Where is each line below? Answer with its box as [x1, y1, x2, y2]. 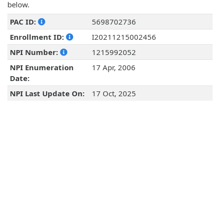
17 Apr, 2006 [91, 62, 136, 73]
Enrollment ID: [9, 32, 66, 42]
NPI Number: [9, 47, 60, 57]
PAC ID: [9, 17, 38, 27]
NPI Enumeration [9, 62, 74, 73]
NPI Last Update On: [9, 88, 84, 99]
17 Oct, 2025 [91, 88, 136, 99]
